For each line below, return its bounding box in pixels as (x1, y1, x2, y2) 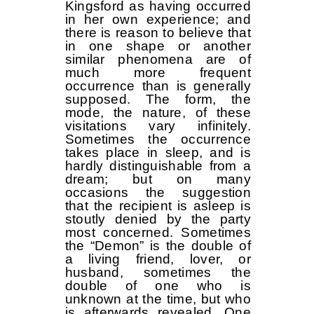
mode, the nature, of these (64, 105, 251, 121)
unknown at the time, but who (64, 292, 251, 307)
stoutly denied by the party (64, 212, 251, 227)
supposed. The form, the (64, 92, 251, 107)
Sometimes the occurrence (64, 132, 251, 147)
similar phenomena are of (64, 52, 251, 67)
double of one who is (64, 278, 251, 294)
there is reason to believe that (64, 25, 251, 41)
